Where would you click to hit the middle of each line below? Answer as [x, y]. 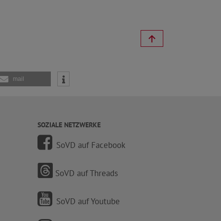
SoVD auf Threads [87, 173]
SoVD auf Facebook [91, 145]
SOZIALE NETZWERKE [69, 125]
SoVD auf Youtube [88, 201]
